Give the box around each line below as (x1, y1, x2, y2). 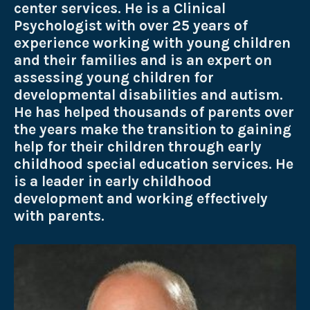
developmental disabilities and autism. (14, 86, 283, 103)
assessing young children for (14, 69, 214, 86)
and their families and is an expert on (14, 51, 272, 69)
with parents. (14, 207, 104, 224)
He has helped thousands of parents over (14, 103, 294, 120)
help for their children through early (14, 138, 262, 155)
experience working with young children (14, 34, 291, 51)
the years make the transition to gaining (14, 120, 291, 138)
